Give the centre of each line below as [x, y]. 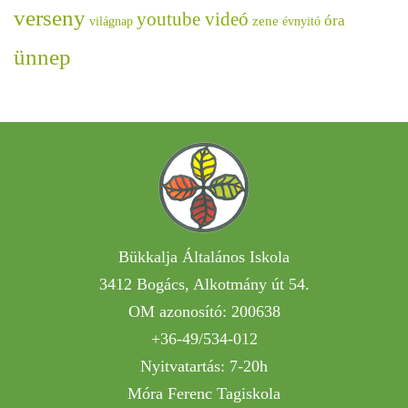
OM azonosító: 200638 [204, 312]
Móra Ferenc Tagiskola [204, 394]
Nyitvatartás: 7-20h [204, 367]
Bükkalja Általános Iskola [204, 257]
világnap [111, 22]
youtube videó [193, 20]
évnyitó [301, 22]
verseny [50, 18]
